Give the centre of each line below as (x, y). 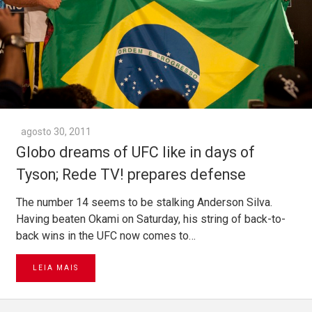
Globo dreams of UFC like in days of (135, 152)
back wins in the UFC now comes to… (106, 235)
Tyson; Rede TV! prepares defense (131, 174)
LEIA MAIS (56, 267)
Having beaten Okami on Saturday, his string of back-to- (151, 219)
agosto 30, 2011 (56, 131)
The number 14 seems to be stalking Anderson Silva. (144, 202)
